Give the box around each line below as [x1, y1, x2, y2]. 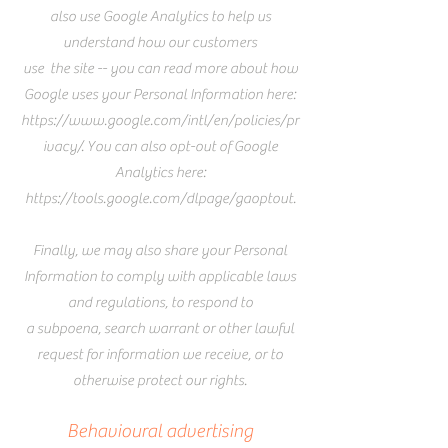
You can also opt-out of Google [83, 138, 278, 156]
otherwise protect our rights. [73, 372, 247, 390]
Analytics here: [114, 164, 206, 182]
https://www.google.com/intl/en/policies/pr [21, 112, 299, 130]
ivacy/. [42, 138, 84, 156]
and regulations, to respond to [67, 294, 253, 312]
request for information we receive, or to [37, 346, 283, 364]
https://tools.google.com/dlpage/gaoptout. [24, 190, 296, 208]
